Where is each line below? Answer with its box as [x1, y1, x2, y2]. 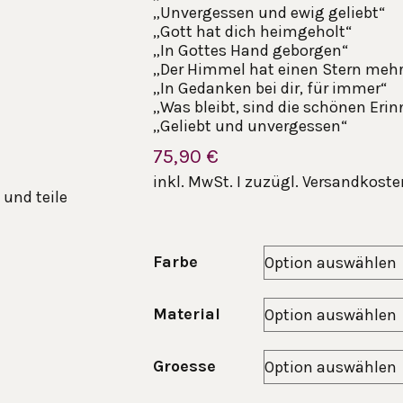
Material [153, 303, 220, 324]
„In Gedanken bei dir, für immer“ [153, 77, 387, 98]
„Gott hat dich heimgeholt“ [153, 21, 352, 41]
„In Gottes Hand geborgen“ [153, 40, 348, 60]
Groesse [153, 355, 216, 376]
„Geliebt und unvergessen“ [153, 115, 347, 136]
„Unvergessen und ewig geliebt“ [153, 2, 385, 22]
